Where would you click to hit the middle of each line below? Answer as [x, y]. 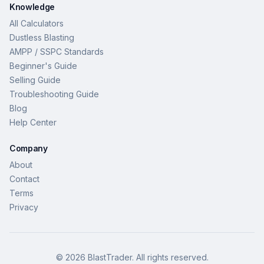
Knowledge [32, 7]
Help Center [33, 122]
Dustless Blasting [42, 37]
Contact [24, 179]
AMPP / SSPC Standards [57, 52]
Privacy [24, 207]
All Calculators [37, 23]
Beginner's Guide [43, 66]
